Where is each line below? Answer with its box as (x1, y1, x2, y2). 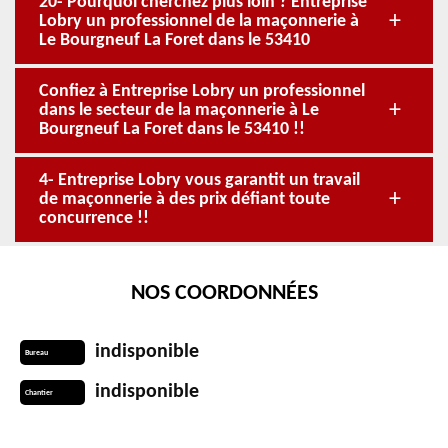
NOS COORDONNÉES (130, 282, 318, 305)
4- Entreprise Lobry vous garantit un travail (39, 171, 360, 190)
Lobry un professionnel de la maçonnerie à (39, 12, 359, 31)
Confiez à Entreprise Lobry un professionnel (39, 82, 365, 101)
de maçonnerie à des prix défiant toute (39, 190, 330, 209)
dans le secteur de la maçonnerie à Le (39, 101, 319, 120)
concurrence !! (39, 209, 149, 228)
